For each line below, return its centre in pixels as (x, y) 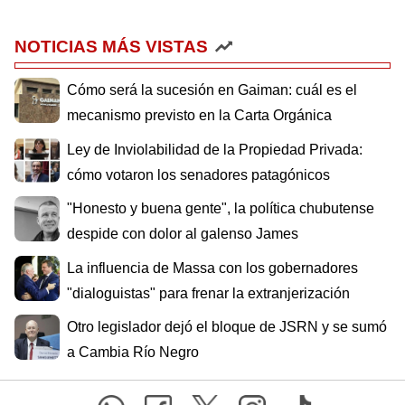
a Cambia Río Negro (133, 353)
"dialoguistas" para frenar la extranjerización (208, 293)
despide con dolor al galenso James (183, 234)
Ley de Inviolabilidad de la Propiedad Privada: (215, 149)
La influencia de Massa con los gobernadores (212, 268)
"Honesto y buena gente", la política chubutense (221, 209)
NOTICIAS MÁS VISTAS (111, 47)
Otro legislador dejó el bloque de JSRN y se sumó (227, 327)
